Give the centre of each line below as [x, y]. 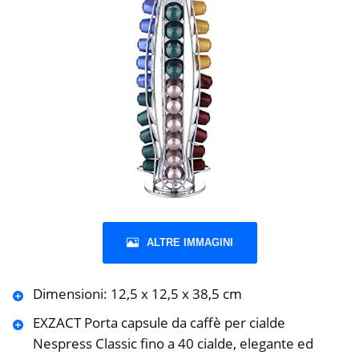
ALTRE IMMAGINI [190, 242]
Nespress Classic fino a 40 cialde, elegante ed [173, 343]
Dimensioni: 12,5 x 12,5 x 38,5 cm [137, 293]
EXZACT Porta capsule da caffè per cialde [159, 322]
